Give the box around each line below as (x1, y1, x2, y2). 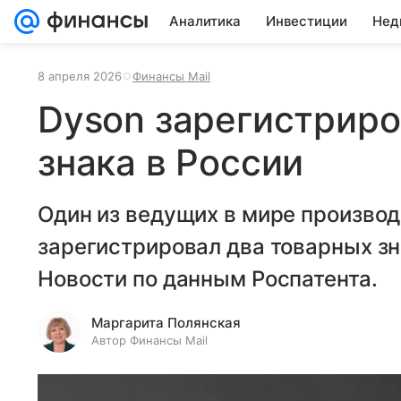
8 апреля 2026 (38, 69, 122, 83)
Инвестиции (266, 13, 347, 30)
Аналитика (169, 13, 241, 30)
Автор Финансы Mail (91, 333, 208, 347)
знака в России (38, 141, 304, 184)
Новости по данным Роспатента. (38, 266, 378, 292)
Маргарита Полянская (91, 314, 241, 331)
